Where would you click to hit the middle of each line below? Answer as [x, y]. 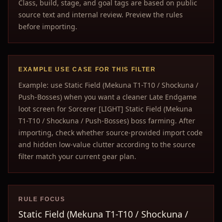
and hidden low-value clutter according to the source [107, 144]
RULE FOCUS [42, 199]
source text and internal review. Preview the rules [101, 15]
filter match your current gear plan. [77, 156]
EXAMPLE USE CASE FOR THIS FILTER [87, 69]
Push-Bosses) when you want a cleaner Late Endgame [108, 97]
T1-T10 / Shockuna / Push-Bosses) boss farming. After [107, 121]
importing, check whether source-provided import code [111, 133]
